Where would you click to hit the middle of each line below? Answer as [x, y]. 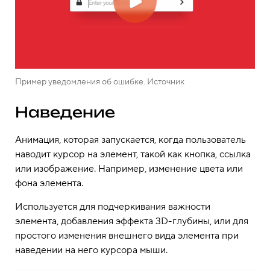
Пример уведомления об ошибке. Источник [100, 82]
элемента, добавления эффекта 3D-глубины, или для [132, 221]
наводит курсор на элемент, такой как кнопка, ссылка [133, 154]
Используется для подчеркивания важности [113, 206]
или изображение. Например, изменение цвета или [129, 168]
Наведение [65, 112]
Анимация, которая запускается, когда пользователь [130, 140]
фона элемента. [49, 183]
